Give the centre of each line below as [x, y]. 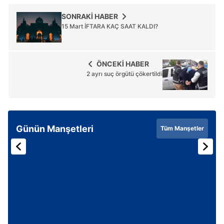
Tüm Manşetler [182, 128]
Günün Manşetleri [55, 128]
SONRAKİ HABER [90, 16]
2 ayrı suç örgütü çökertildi [124, 74]
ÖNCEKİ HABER [123, 64]
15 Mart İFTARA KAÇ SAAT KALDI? [110, 26]
